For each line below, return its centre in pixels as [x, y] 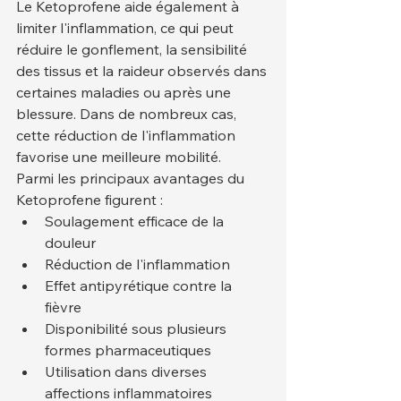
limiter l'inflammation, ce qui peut [127, 28]
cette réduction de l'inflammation [128, 136]
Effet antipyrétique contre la [140, 286]
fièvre [63, 307]
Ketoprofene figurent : [90, 200]
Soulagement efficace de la [136, 222]
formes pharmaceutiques [128, 350]
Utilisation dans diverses [128, 372]
